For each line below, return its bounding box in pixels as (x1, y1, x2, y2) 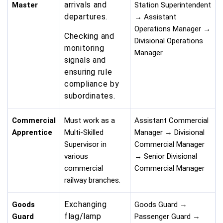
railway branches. (64, 176, 120, 185)
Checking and (64, 31, 114, 41)
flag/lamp (64, 212, 102, 222)
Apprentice (12, 128, 52, 137)
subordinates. (64, 91, 115, 101)
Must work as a (64, 116, 115, 125)
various (64, 152, 88, 161)
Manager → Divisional (134, 128, 205, 137)
